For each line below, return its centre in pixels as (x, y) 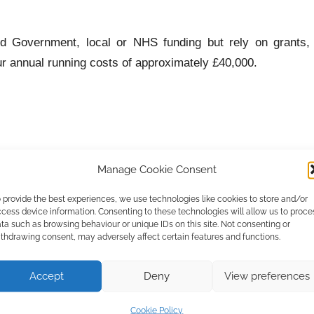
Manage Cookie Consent (157, 169)
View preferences (267, 276)
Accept (47, 276)
